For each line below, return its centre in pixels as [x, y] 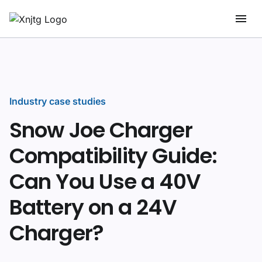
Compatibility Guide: [113, 156]
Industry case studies [58, 101]
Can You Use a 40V [105, 182]
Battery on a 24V [93, 207]
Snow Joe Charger [101, 130]
